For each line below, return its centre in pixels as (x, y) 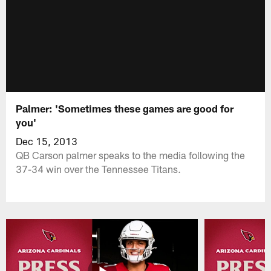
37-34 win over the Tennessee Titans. (99, 168)
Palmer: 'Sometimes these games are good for (125, 108)
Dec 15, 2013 (47, 141)
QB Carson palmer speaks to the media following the (131, 155)
